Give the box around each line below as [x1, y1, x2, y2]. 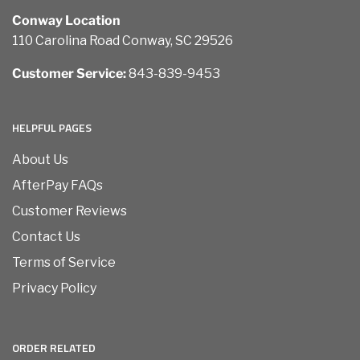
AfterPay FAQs [12, 178, 103, 194]
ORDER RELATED [12, 339, 96, 357]
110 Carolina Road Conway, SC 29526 [12, 33, 233, 49]
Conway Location [12, 13, 121, 29]
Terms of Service [12, 255, 116, 271]
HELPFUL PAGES [12, 119, 92, 137]
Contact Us [12, 229, 80, 245]
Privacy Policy [12, 280, 96, 297]
